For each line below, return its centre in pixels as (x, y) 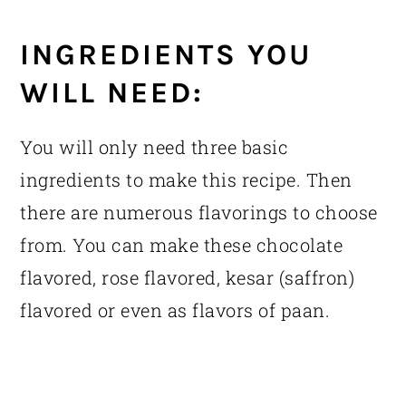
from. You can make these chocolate (182, 245)
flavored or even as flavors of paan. (175, 310)
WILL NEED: (112, 93)
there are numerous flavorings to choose (199, 213)
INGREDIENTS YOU (166, 55)
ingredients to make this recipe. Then (186, 180)
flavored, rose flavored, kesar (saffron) (188, 278)
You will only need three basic (155, 147)
